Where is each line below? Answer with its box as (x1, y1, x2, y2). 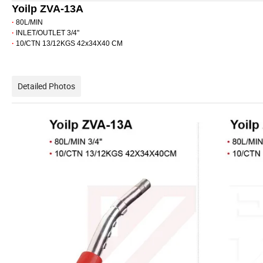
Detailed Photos (18, 80, 75, 92)
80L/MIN (16, 18, 43, 27)
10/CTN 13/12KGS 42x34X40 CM (16, 39, 123, 48)
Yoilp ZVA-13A (12, 3, 83, 15)
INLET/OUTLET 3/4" (16, 29, 79, 38)
